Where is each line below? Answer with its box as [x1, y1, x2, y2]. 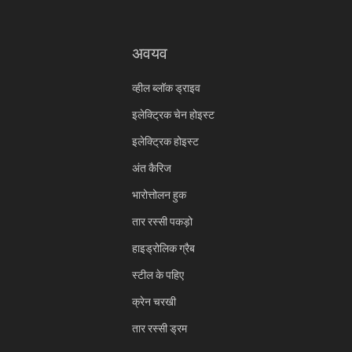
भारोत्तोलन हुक [132, 189, 186, 202]
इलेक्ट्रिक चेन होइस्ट [132, 108, 214, 122]
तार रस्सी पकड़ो [132, 215, 192, 229]
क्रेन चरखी [132, 295, 176, 309]
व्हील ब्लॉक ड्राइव [132, 82, 200, 95]
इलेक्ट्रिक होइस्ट [132, 135, 199, 148]
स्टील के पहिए [132, 269, 184, 282]
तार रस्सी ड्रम [132, 322, 187, 335]
